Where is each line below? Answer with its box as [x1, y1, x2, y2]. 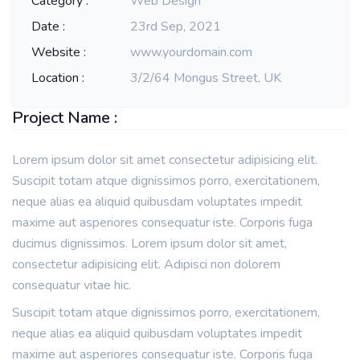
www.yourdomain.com [130, 43, 253, 61]
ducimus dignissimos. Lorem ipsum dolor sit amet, [12, 235, 287, 252]
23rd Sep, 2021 [130, 18, 222, 35]
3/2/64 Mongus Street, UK [130, 69, 282, 87]
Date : [31, 18, 65, 35]
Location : [31, 69, 84, 87]
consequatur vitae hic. [12, 276, 131, 294]
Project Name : [12, 107, 117, 129]
